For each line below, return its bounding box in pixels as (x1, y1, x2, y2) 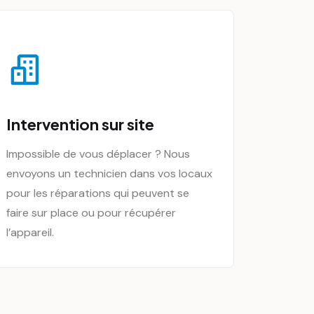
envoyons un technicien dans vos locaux (6, 166, 212, 181)
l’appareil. (6, 225, 54, 240)
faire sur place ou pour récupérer (6, 205, 176, 220)
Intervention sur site (6, 114, 154, 134)
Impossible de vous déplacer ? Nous (6, 146, 190, 161)
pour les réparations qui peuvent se (6, 186, 189, 200)
